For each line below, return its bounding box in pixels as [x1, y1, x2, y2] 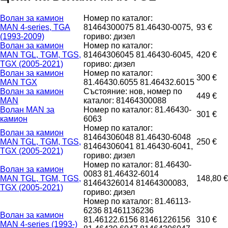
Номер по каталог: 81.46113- [83, 196, 191, 206]
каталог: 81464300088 [83, 96, 166, 105]
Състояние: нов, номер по [83, 87, 182, 96]
